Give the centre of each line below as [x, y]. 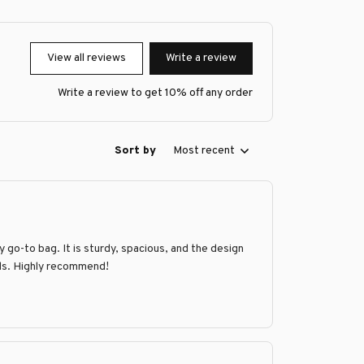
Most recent [204, 151]
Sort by [135, 151]
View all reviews [87, 58]
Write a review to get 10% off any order [155, 93]
